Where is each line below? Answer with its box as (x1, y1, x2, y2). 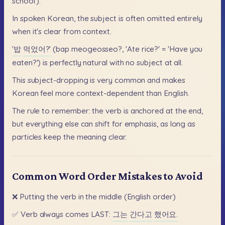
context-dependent (76, 88, 145, 98)
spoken (20, 13, 46, 23)
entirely (176, 13, 202, 23)
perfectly (50, 57, 81, 67)
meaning (76, 132, 107, 142)
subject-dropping (27, 75, 88, 85)
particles (12, 132, 42, 142)
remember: (52, 106, 90, 116)
